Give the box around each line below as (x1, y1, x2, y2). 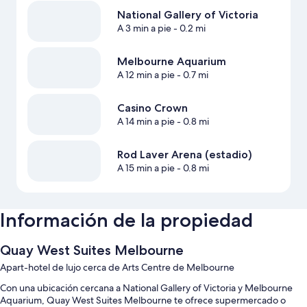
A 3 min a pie (116, 22, 171, 35)
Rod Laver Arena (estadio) (116, 148, 252, 162)
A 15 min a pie (116, 162, 175, 175)
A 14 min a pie (116, 115, 175, 128)
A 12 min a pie (116, 69, 175, 82)
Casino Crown (116, 101, 188, 115)
